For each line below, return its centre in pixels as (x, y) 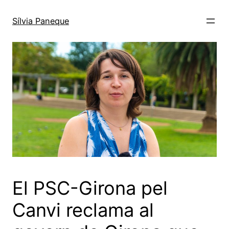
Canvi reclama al (83, 210)
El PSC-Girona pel (90, 188)
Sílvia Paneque (41, 21)
